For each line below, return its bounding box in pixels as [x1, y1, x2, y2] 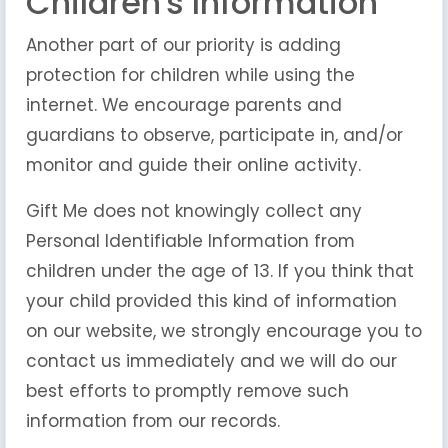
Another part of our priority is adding [26, 33, 341, 57]
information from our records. [26, 409, 280, 433]
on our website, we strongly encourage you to [26, 319, 422, 343]
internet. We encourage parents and [26, 93, 342, 117]
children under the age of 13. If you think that [26, 259, 414, 283]
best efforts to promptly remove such [26, 379, 349, 403]
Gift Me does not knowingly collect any [26, 199, 362, 223]
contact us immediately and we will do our [26, 349, 397, 373]
